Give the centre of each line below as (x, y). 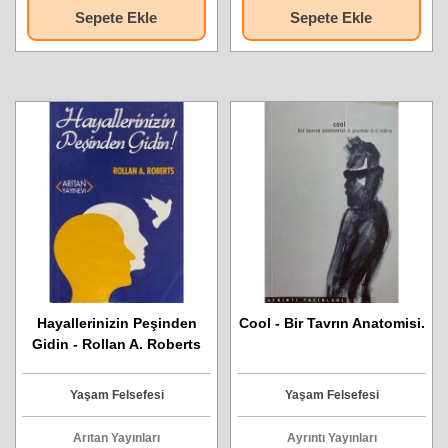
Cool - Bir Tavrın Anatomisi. (331, 323)
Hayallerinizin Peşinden (116, 323)
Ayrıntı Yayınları (331, 438)
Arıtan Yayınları (116, 438)
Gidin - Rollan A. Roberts (116, 344)
